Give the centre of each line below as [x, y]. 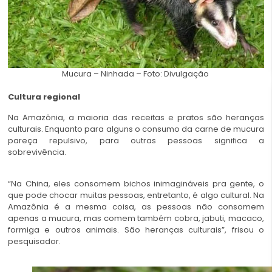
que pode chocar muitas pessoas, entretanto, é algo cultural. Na [136, 195]
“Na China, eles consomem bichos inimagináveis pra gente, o [136, 183]
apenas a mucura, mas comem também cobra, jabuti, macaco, [136, 218]
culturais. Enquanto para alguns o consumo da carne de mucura [136, 129]
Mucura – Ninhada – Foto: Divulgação [136, 74]
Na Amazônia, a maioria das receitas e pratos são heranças [136, 117]
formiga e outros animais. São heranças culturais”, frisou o [136, 229]
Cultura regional [44, 97]
